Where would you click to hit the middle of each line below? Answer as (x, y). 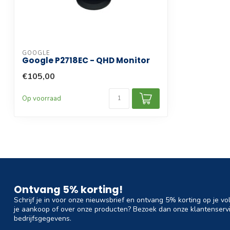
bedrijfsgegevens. (43, 218)
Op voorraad (42, 98)
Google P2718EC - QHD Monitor (86, 60)
